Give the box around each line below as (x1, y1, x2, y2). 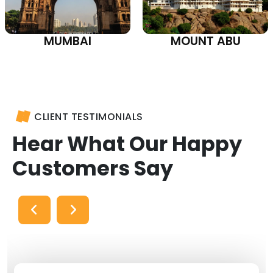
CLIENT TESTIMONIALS (34, 109, 143, 124)
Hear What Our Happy (12, 129, 242, 158)
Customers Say (12, 154, 173, 183)
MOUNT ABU (170, 32, 241, 49)
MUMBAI (44, 32, 91, 49)
